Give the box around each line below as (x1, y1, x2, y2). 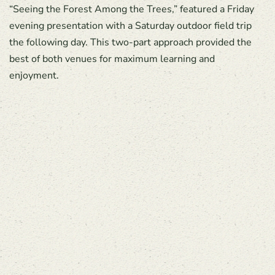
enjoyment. (9, 69, 59, 82)
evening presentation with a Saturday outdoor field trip (9, 19, 252, 33)
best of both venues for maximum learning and (9, 52, 215, 66)
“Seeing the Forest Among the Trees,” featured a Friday (9, 2, 254, 16)
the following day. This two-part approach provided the (9, 36, 252, 49)
